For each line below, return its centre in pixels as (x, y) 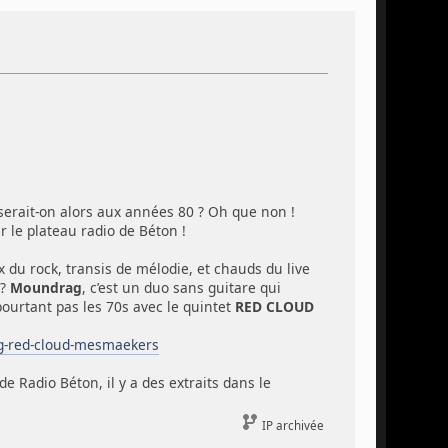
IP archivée (292, 426)
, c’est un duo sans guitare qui (181, 287)
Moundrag (45, 287)
